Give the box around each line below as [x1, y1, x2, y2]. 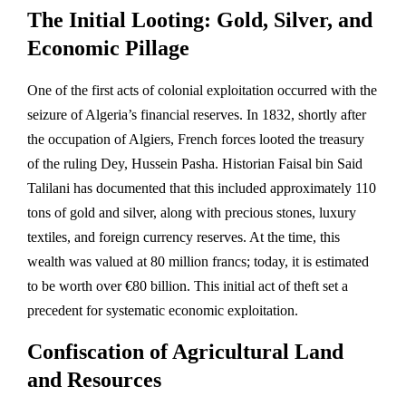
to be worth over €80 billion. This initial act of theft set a [27, 277, 348, 294]
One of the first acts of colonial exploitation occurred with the [27, 82, 377, 98]
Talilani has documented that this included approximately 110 [27, 179, 376, 196]
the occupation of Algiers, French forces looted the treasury [27, 130, 364, 147]
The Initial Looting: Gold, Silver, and [27, 7, 372, 32]
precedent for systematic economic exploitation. [27, 302, 298, 318]
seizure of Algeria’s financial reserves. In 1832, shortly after [27, 106, 366, 122]
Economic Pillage [27, 35, 189, 60]
